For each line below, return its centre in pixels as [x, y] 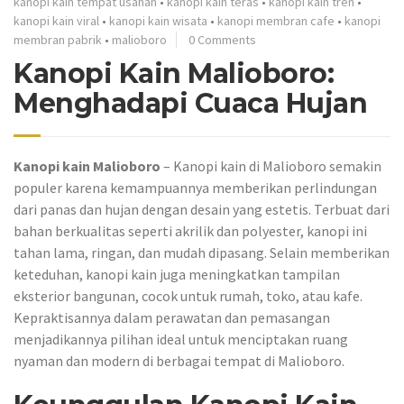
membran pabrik [58, 40]
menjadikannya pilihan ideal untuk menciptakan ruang [181, 339]
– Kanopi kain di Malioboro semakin [271, 166]
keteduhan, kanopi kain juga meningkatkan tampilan [177, 274]
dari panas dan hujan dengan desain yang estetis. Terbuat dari [202, 209]
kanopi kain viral [56, 21]
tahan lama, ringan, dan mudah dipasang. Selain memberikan [202, 252]
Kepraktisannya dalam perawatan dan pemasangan [172, 317]
